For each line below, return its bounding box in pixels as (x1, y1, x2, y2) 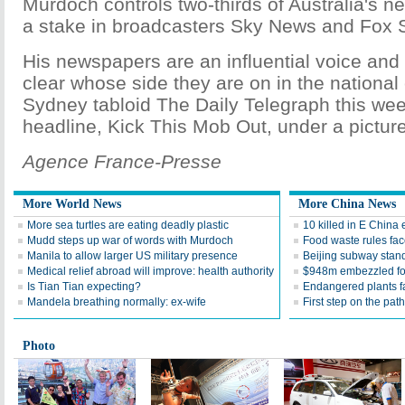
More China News (298, 197, 396, 211)
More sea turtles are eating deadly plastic (27, 219, 229, 231)
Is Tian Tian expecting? (27, 280, 141, 293)
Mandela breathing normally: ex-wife (27, 296, 206, 308)
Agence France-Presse (23, 151, 221, 172)
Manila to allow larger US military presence (27, 250, 238, 262)
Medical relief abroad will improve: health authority (27, 265, 274, 278)
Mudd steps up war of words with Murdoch (27, 234, 233, 247)
